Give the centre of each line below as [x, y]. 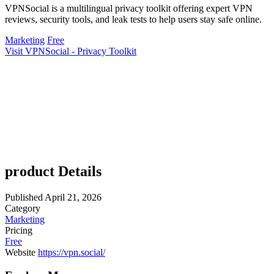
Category [23, 208]
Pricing [19, 230]
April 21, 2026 [73, 197]
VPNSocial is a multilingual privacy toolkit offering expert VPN [129, 8]
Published [24, 197]
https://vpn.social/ [72, 252]
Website [20, 252]
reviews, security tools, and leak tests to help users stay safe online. [133, 19]
